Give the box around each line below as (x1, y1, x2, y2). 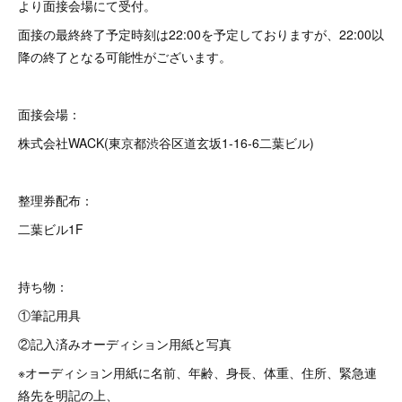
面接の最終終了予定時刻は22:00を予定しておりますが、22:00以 (18, 25, 384, 43)
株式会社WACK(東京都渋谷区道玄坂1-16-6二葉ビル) (18, 134, 314, 152)
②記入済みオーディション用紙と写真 (18, 335, 232, 353)
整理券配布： (18, 191, 93, 209)
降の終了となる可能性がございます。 (18, 48, 232, 66)
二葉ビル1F (18, 220, 83, 238)
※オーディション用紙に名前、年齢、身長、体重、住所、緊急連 (18, 363, 377, 381)
